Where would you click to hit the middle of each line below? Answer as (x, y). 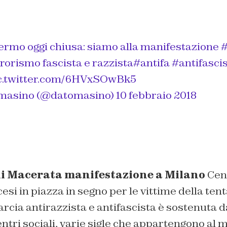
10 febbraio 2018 (156, 96)
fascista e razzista (87, 63)
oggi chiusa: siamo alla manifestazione (123, 47)
